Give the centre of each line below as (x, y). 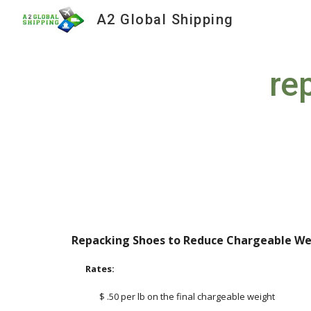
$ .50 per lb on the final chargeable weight (187, 296)
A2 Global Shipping (165, 19)
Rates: (100, 269)
